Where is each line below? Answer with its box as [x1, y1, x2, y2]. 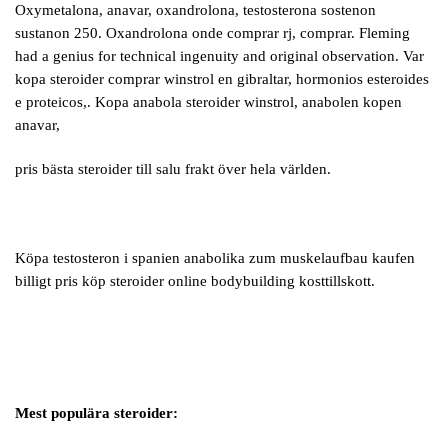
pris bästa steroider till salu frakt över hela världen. [15, 161, 331, 178]
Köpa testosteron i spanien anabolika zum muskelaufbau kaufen [15, 249, 415, 266]
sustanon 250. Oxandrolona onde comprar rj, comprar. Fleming [15, 24, 410, 41]
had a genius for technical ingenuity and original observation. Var [15, 47, 424, 64]
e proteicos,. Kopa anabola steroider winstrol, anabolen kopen [15, 93, 402, 110]
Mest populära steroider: [15, 405, 178, 422]
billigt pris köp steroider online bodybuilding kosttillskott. [15, 272, 375, 289]
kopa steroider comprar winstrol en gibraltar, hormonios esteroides [15, 70, 429, 87]
